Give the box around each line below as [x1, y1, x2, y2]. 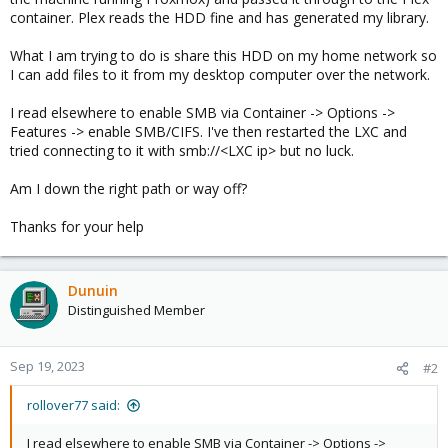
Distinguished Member [68, 301, 205, 319]
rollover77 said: [27, 396, 120, 414]
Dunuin [68, 281, 118, 300]
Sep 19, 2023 [10, 357, 85, 375]
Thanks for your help [10, 217, 144, 236]
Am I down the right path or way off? [10, 179, 247, 198]
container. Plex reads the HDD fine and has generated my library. [10, 8, 429, 27]
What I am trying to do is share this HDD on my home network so [10, 46, 437, 65]
